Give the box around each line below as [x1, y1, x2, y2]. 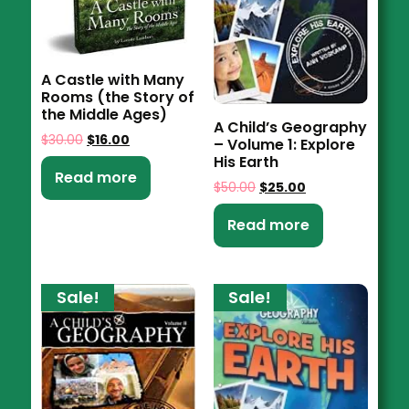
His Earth [213, 151, 278, 173]
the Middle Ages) [41, 103, 168, 125]
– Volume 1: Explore [213, 133, 355, 155]
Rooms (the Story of [41, 86, 195, 108]
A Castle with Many [41, 68, 185, 90]
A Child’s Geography [213, 116, 367, 138]
